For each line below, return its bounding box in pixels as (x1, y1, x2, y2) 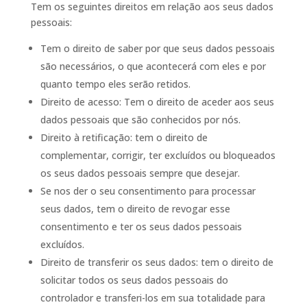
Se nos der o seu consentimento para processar (40, 184, 256, 197)
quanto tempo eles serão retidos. (40, 77, 191, 90)
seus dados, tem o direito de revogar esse (40, 202, 230, 215)
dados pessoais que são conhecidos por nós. (40, 113, 241, 126)
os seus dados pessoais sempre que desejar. (40, 167, 240, 180)
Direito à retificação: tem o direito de (40, 131, 208, 144)
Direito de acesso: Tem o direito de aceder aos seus (40, 95, 274, 108)
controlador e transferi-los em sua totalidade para (40, 291, 265, 304)
